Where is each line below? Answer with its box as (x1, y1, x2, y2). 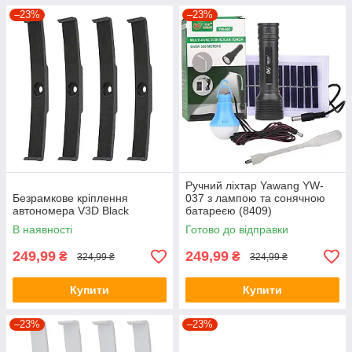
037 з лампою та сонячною (185, 192, 325, 205)
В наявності (13, 223, 72, 236)
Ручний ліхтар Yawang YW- (185, 179, 324, 192)
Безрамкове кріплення (13, 192, 128, 205)
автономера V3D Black (13, 204, 129, 218)
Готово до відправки (185, 223, 288, 236)
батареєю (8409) (185, 204, 272, 218)
